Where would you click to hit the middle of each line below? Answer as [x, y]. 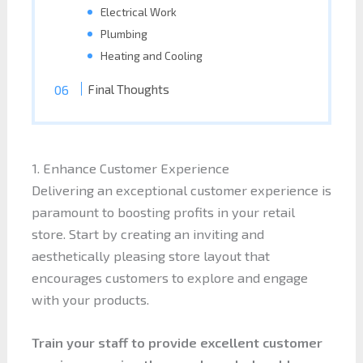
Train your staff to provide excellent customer [177, 342]
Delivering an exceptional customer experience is [181, 190]
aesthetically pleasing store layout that [150, 255]
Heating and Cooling [152, 55]
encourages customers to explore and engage [169, 277]
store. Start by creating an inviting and [147, 233]
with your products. [90, 299]
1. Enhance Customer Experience [130, 168]
